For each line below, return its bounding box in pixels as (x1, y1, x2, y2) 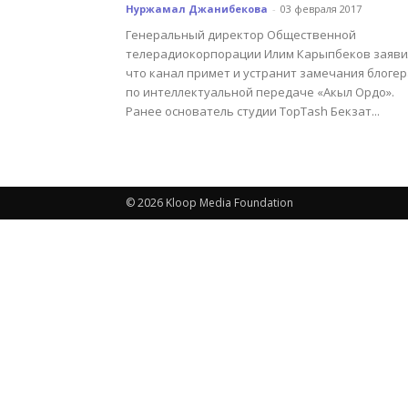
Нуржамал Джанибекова (126, 2, 268, 15)
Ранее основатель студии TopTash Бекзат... (126, 103, 380, 119)
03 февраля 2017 (280, 2, 362, 15)
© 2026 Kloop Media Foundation (126, 195, 293, 210)
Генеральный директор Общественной (126, 26, 356, 43)
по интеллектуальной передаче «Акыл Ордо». (126, 84, 394, 100)
